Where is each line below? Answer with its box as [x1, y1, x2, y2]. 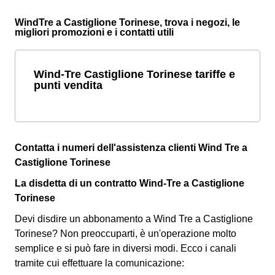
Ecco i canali [180, 242, 236, 254]
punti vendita [34, 78, 103, 91]
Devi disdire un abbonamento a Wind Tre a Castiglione [15, 213, 253, 224]
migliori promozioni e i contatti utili [15, 26, 174, 37]
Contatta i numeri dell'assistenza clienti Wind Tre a [15, 142, 247, 153]
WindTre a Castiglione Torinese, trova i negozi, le [15, 17, 240, 28]
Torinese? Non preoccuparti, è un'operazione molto [15, 228, 236, 239]
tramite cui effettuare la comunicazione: [15, 257, 184, 268]
